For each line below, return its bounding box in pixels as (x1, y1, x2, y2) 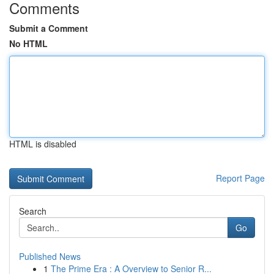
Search (19, 205, 46, 217)
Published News (19, 250, 81, 262)
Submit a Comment (9, 22, 88, 34)
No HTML (9, 37, 48, 50)
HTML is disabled (9, 138, 76, 150)
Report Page (216, 172, 265, 184)
